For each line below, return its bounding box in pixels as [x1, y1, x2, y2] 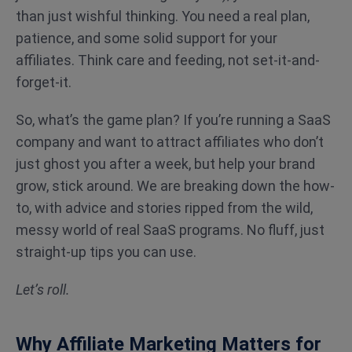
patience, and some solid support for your [16, 30, 277, 46]
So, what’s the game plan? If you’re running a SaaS [16, 112, 331, 128]
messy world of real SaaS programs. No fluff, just [16, 222, 324, 238]
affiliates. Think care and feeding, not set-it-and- [16, 52, 320, 68]
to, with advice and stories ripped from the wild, [16, 200, 313, 216]
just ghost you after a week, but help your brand [16, 156, 315, 172]
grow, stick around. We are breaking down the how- [16, 178, 335, 194]
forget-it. [16, 74, 71, 90]
